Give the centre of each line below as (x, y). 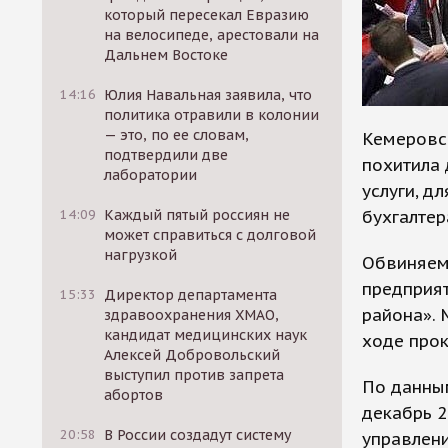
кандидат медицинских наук (206, 335)
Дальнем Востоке (166, 55)
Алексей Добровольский (192, 355)
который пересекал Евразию (207, 15)
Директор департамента (191, 295)
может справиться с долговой (210, 235)
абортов (134, 395)
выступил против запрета (194, 375)
